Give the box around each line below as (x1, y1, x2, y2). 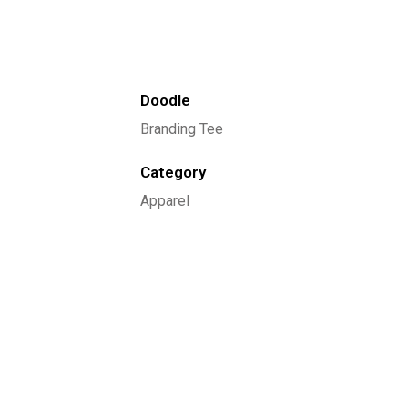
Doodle (140, 90, 191, 109)
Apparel (140, 191, 190, 209)
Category (140, 162, 207, 181)
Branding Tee (140, 119, 224, 138)
